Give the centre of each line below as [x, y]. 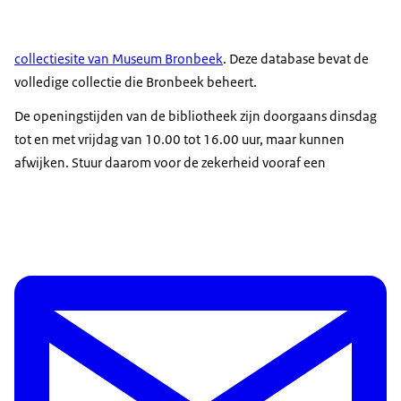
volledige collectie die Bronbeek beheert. [136, 82]
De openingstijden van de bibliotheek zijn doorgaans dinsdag [196, 116]
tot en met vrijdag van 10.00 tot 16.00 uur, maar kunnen [179, 140]
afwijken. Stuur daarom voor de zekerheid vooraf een [170, 163]
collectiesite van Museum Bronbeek [119, 59]
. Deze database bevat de [296, 59]
